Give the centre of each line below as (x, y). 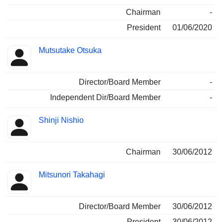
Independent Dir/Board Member (105, 98)
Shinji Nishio (61, 120)
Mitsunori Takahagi (72, 175)
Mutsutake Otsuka (70, 51)
